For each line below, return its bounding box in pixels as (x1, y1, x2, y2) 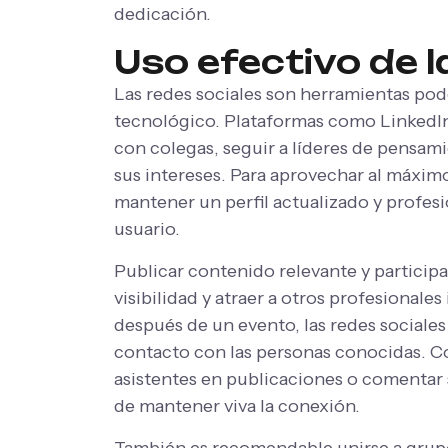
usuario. (114, 217, 180, 240)
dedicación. (114, 2, 211, 25)
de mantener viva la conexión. (114, 394, 360, 417)
